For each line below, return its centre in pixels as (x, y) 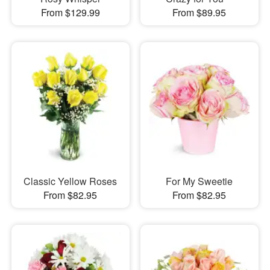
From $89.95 (199, 12)
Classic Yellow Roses (71, 181)
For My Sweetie (199, 181)
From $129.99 (70, 12)
